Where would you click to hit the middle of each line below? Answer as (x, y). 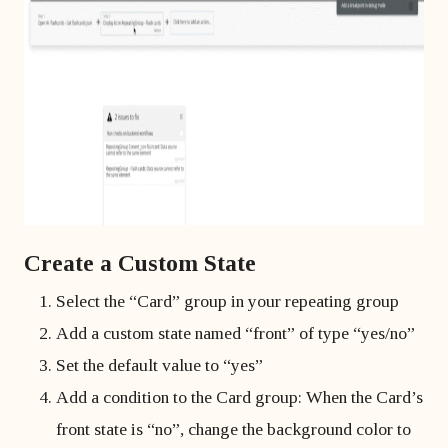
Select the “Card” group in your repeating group (227, 301)
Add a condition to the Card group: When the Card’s (239, 397)
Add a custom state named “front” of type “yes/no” (235, 333)
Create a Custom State (140, 263)
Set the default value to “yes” (159, 365)
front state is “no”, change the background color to (233, 429)
